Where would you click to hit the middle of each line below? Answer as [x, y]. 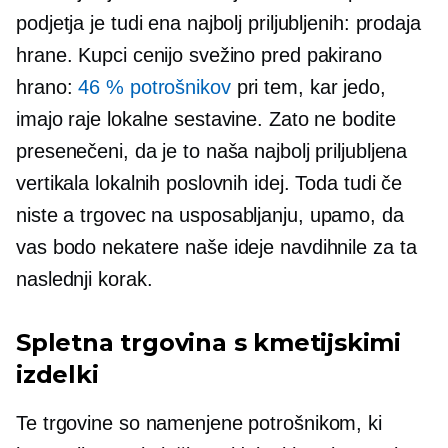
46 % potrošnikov [154, 87]
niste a [48, 215]
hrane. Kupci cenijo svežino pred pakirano [199, 55]
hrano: [47, 87]
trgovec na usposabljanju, [192, 215]
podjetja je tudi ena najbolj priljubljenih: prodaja [218, 23]
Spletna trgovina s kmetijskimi [208, 342]
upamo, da [353, 215]
